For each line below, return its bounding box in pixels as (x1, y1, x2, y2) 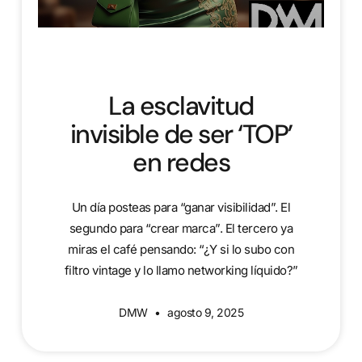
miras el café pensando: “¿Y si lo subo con (68, 241, 294, 257)
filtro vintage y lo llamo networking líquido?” (64, 262, 298, 278)
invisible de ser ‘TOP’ (69, 116, 293, 151)
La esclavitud (108, 88, 254, 123)
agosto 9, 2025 (164, 305, 243, 319)
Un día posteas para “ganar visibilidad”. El (71, 199, 291, 215)
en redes (133, 145, 229, 179)
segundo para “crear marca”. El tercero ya (69, 220, 293, 236)
